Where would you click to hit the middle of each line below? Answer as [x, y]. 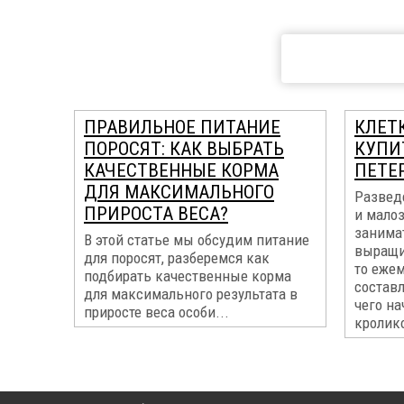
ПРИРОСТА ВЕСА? [156, 214]
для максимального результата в [191, 294]
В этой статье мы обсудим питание [197, 240]
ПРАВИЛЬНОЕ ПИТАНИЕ [182, 127]
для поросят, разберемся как [177, 258]
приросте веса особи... [156, 312]
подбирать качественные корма [188, 276]
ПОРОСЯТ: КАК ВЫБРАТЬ [184, 149]
